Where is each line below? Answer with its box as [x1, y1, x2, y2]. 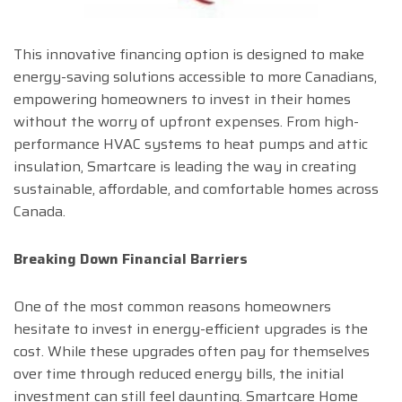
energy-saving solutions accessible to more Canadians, [13, 66, 377, 89]
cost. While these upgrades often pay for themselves [13, 340, 370, 363]
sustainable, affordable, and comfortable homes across [13, 178, 379, 201]
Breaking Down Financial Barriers [13, 248, 248, 271]
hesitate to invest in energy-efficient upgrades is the [13, 318, 368, 341]
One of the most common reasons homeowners [13, 295, 331, 319]
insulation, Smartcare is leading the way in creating [13, 155, 356, 179]
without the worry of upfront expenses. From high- [13, 110, 359, 134]
